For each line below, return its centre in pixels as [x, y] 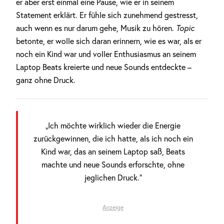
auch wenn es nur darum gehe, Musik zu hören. [96, 28]
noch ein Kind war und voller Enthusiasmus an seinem [106, 54]
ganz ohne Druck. [46, 80]
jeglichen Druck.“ [113, 177]
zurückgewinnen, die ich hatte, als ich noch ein [113, 138]
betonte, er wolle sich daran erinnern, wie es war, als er [109, 41]
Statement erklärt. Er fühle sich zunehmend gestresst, [107, 15]
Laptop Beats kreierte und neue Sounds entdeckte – [104, 67]
